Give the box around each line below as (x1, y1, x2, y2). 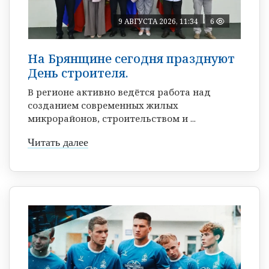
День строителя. (28, 64, 128, 81)
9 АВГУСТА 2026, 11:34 (118, 16, 198, 26)
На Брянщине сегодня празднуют (28, 50, 235, 67)
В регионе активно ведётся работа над (28, 85, 211, 98)
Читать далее (28, 136, 88, 148)
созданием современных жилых (28, 98, 178, 111)
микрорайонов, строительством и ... (28, 112, 196, 124)
